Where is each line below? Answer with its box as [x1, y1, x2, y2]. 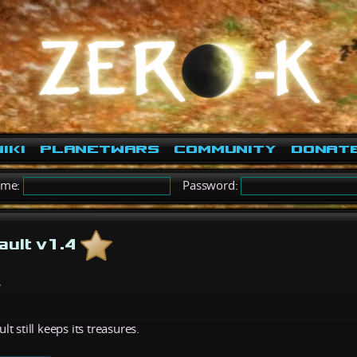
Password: [171, 177, 241, 193]
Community [174, 144, 277, 154]
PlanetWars [40, 144, 159, 154]
